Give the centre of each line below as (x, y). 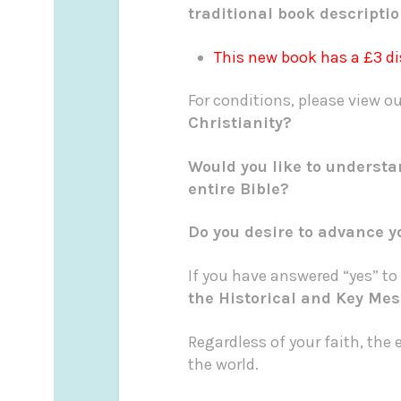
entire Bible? (238, 188)
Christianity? (239, 123)
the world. (223, 364)
